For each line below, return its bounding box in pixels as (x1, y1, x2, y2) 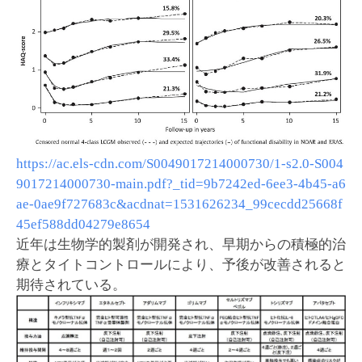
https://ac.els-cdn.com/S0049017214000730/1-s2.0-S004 (16, 156, 343, 172)
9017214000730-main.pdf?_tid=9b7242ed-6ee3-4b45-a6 (16, 176, 346, 192)
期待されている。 (16, 277, 126, 293)
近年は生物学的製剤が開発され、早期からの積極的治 (16, 237, 346, 253)
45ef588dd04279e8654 (16, 217, 150, 233)
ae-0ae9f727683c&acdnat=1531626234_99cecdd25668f (16, 196, 343, 213)
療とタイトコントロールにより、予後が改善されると (16, 257, 346, 273)
